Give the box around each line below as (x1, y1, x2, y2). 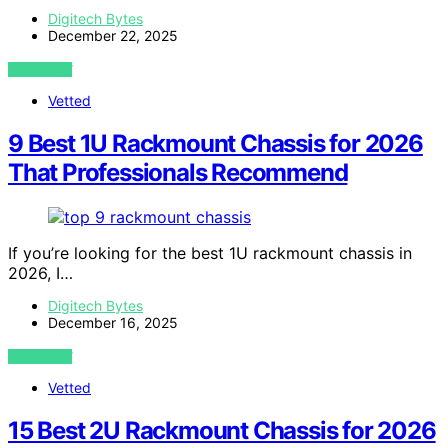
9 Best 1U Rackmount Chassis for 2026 (8, 128, 423, 158)
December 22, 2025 (48, 26, 178, 44)
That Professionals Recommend (8, 157, 348, 187)
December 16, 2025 (48, 313, 178, 331)
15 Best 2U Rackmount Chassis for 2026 (8, 415, 436, 445)
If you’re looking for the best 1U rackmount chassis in (8, 242, 412, 263)
